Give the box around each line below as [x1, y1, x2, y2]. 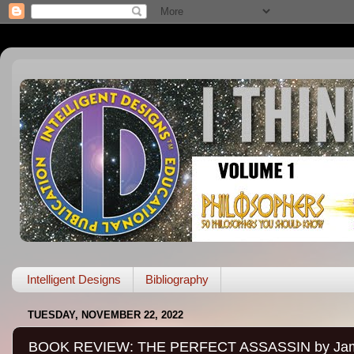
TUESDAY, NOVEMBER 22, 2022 [28, 309, 183, 322]
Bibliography [145, 273, 209, 287]
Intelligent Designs [26, 273, 121, 287]
